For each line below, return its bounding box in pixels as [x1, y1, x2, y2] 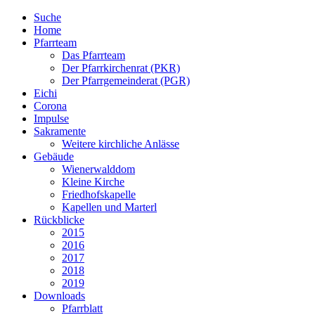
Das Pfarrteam [62, 49, 125, 61]
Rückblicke [34, 214, 84, 226]
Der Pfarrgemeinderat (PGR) [62, 75, 190, 86]
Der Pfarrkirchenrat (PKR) [62, 62, 180, 74]
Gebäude [34, 150, 74, 162]
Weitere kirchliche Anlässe [62, 138, 179, 150]
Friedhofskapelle [62, 188, 136, 200]
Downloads [34, 290, 85, 302]
